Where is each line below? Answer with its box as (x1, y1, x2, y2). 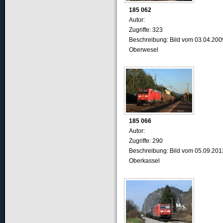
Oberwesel (128, 46, 158, 53)
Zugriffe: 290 (128, 137, 163, 145)
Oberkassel (128, 157, 160, 165)
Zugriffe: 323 (128, 26, 163, 33)
